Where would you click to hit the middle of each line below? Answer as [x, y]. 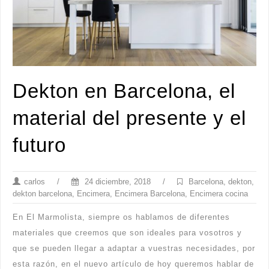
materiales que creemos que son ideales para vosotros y [127, 233]
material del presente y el [129, 119]
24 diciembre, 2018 [116, 182]
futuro [39, 146]
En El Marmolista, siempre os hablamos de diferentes [121, 217]
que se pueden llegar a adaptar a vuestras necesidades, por [134, 249]
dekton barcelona [42, 194]
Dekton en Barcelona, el [124, 92]
